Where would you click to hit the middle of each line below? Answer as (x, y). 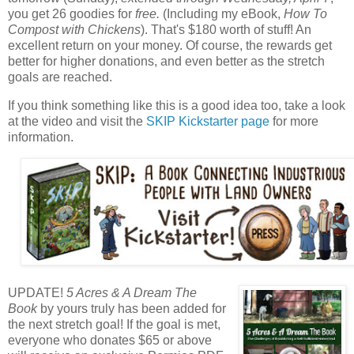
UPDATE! (37, 293)
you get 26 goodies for (72, 13)
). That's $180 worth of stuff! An (226, 29)
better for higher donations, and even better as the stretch (166, 61)
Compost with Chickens (74, 29)
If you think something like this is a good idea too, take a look (177, 105)
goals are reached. (60, 77)
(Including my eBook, (223, 13)
